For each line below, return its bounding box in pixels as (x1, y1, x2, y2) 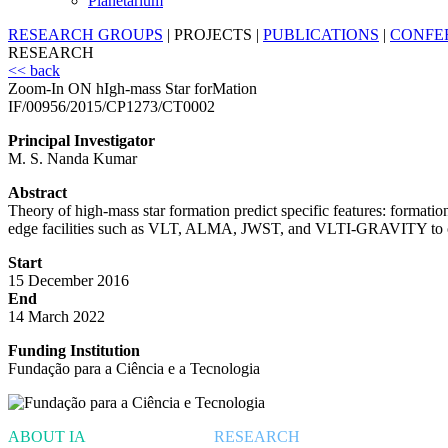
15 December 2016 (8, 272, 129, 290)
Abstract (8, 184, 67, 202)
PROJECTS (174, 26, 252, 44)
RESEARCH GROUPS (8, 26, 163, 44)
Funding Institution (8, 342, 140, 360)
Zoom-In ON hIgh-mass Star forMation (8, 80, 257, 98)
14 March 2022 (8, 308, 105, 326)
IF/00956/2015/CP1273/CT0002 (8, 98, 215, 116)
